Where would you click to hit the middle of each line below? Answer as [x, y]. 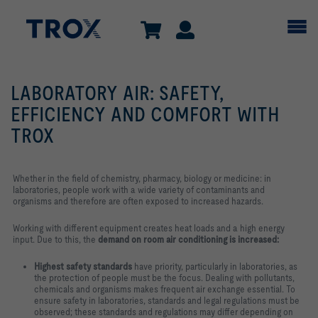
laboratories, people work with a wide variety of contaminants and [139, 190]
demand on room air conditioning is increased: [187, 239]
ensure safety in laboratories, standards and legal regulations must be [167, 300]
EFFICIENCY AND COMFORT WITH [145, 114]
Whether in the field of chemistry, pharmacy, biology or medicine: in [142, 178]
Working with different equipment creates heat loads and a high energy [149, 228]
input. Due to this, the [54, 239]
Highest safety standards [84, 266]
